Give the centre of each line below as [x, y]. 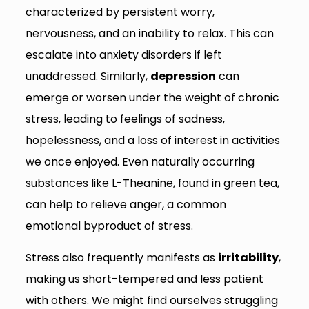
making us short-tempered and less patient [144, 279]
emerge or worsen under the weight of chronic [152, 98]
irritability [248, 258]
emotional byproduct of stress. [109, 226]
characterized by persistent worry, [120, 12]
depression [183, 77]
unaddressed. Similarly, [88, 77]
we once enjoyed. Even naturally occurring [140, 162]
